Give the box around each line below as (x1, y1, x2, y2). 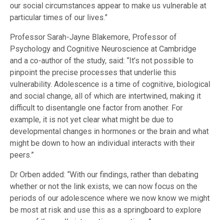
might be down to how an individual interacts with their (10, 138, 195, 148)
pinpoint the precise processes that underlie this (10, 67, 176, 77)
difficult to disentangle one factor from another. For (10, 103, 183, 112)
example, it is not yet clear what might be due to (10, 114, 173, 124)
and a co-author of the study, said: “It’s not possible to (10, 55, 193, 65)
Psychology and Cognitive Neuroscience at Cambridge (10, 44, 196, 54)
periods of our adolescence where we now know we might (10, 193, 210, 203)
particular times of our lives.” (10, 12, 108, 22)
